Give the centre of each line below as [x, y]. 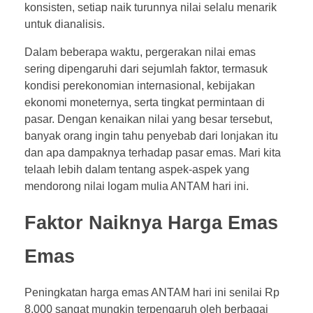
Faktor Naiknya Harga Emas [151, 223]
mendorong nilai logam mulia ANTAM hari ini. [137, 186]
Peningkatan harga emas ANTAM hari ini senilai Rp [152, 292]
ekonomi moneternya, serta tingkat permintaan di [145, 102]
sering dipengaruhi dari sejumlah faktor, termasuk [146, 68]
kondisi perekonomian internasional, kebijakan [140, 85]
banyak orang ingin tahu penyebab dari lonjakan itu [151, 136]
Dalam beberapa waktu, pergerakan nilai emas [140, 52]
